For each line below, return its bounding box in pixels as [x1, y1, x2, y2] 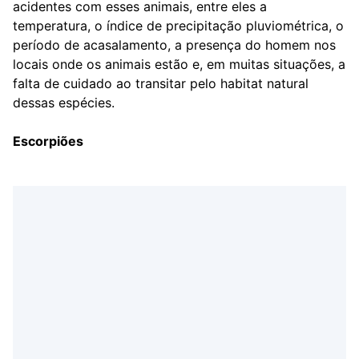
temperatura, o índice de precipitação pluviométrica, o [13, 18, 344, 34]
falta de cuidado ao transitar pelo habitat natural [13, 75, 309, 91]
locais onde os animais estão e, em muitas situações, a [13, 56, 345, 72]
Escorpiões [13, 133, 83, 149]
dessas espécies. [13, 95, 115, 111]
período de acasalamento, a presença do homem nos [13, 37, 336, 53]
